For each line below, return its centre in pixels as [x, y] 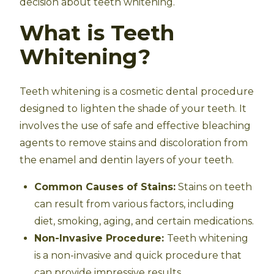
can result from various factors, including [134, 204]
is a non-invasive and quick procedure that [138, 255]
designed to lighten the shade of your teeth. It [133, 109]
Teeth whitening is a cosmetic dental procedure [137, 91]
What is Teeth [97, 33]
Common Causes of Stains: [105, 187]
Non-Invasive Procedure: [101, 238]
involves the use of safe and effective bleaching [135, 126]
